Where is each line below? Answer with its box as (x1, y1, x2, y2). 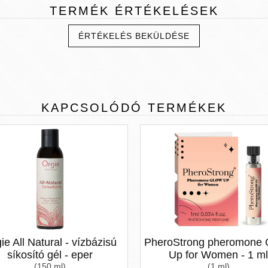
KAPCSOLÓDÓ (41, 101, 142, 114)
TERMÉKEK (148, 101, 227, 114)
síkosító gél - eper (7, 249, 93, 261)
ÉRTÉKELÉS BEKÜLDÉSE (78, 31, 190, 41)
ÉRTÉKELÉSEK (114, 4, 219, 17)
